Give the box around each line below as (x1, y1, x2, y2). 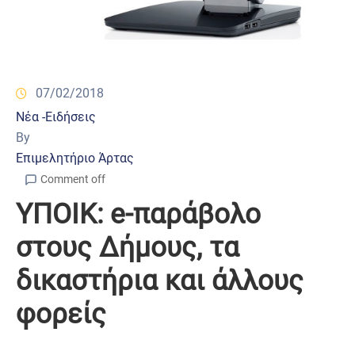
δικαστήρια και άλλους (16, 265, 303, 298)
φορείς (16, 298, 106, 331)
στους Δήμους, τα (16, 231, 239, 265)
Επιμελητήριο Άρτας (16, 151, 134, 166)
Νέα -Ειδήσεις (16, 109, 96, 125)
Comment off (40, 173, 105, 186)
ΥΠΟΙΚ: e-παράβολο (16, 198, 261, 231)
